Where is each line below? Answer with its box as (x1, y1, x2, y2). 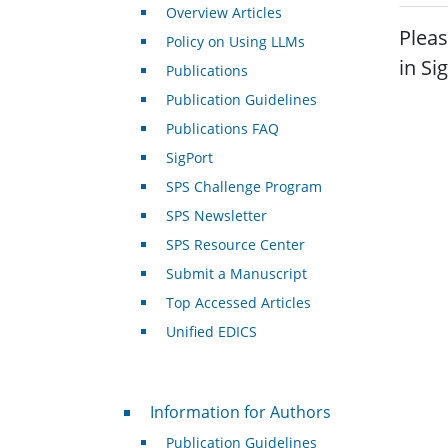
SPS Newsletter (165, 206, 267, 226)
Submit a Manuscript (165, 264, 307, 284)
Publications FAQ (165, 119, 279, 139)
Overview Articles (165, 3, 282, 23)
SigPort (165, 148, 213, 168)
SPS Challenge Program (165, 177, 322, 197)
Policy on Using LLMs (165, 32, 305, 52)
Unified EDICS (165, 322, 257, 342)
